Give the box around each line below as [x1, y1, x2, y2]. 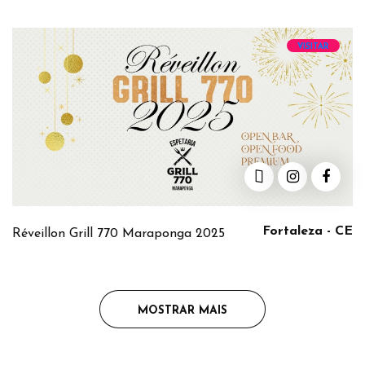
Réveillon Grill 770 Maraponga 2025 [12, 226, 225, 240]
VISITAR [297, 42, 329, 51]
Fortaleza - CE [262, 224, 353, 238]
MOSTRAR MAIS [138, 304, 227, 317]
